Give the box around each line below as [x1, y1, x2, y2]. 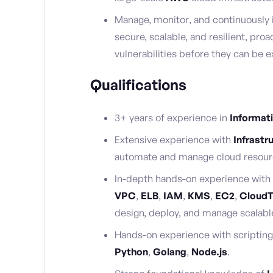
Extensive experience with [115, 133, 233, 146]
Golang [153, 246, 186, 258]
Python [115, 246, 148, 258]
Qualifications [90, 76, 186, 94]
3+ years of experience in [115, 112, 230, 124]
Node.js [191, 246, 227, 258]
